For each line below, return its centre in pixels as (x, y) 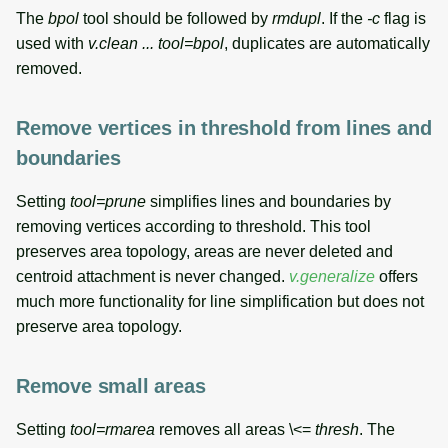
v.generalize (332, 276)
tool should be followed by (175, 18)
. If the (344, 18)
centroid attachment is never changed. (152, 276)
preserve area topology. (99, 326)
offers (396, 276)
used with (52, 43)
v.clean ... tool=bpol (156, 43)
